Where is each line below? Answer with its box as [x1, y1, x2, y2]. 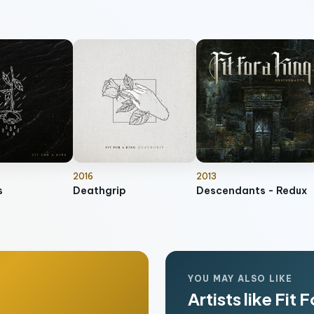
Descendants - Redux [196, 184, 307, 197]
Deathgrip [73, 184, 126, 197]
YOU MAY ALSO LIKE [188, 273, 293, 284]
